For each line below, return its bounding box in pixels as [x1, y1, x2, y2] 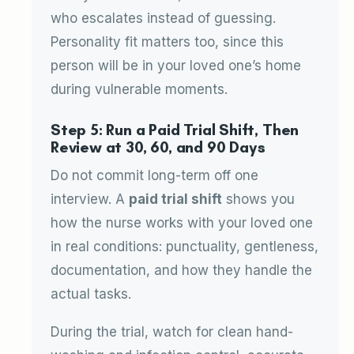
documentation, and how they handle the [51, 262, 312, 278]
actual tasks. [51, 286, 131, 302]
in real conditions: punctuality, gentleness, [51, 239, 318, 254]
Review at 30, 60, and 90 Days [51, 138, 265, 156]
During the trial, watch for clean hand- [51, 324, 293, 340]
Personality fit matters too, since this [51, 34, 284, 50]
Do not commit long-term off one [51, 168, 258, 183]
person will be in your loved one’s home [51, 58, 301, 73]
